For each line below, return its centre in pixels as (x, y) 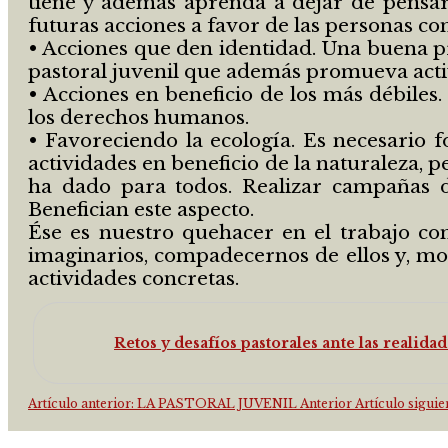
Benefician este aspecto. (141, 209)
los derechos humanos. (138, 117)
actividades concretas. (133, 278)
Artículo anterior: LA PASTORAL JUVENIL (164, 403)
